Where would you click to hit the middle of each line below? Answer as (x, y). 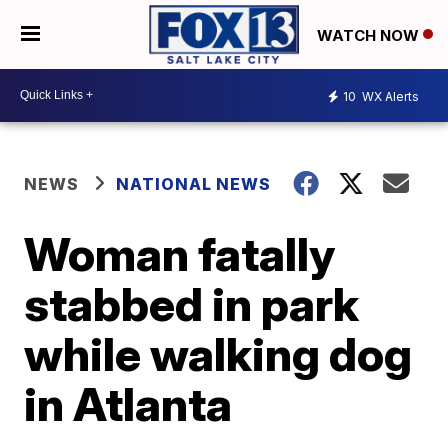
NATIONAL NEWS (194, 183)
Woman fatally (180, 253)
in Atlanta (128, 403)
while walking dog (218, 353)
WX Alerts (389, 97)
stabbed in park (192, 303)
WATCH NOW (370, 35)
